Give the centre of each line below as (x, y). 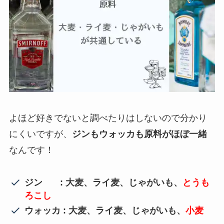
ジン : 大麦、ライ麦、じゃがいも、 (104, 182)
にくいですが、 (40, 134)
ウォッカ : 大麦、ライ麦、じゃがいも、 (105, 210)
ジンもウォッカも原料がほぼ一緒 (139, 134)
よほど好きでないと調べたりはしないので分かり (108, 118)
